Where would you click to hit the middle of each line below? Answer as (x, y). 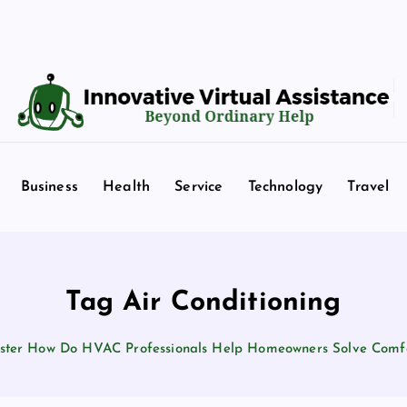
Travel (368, 187)
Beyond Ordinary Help (203, 104)
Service (199, 187)
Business (49, 187)
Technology (285, 187)
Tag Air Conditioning (203, 303)
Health (127, 187)
